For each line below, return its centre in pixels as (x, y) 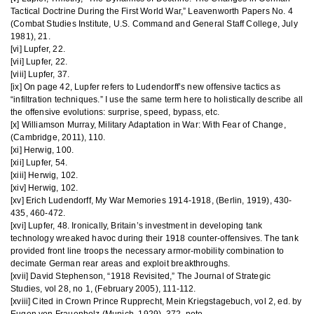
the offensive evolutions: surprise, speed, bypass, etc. (115, 112)
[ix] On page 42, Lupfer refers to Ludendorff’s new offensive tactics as (145, 87)
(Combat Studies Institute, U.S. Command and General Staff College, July (154, 24)
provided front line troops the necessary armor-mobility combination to (148, 251)
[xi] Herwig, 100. (42, 150)
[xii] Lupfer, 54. (39, 163)
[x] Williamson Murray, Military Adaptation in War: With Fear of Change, (148, 125)
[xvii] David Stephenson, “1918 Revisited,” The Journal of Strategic (141, 276)
